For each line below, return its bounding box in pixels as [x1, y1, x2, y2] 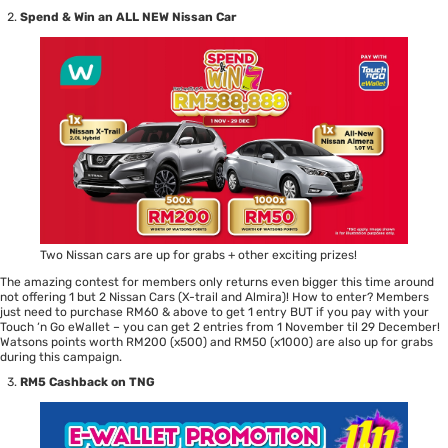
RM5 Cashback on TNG [20, 374, 155, 389]
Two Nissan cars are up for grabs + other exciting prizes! [40, 247, 357, 262]
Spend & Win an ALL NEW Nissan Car [20, 10, 236, 25]
